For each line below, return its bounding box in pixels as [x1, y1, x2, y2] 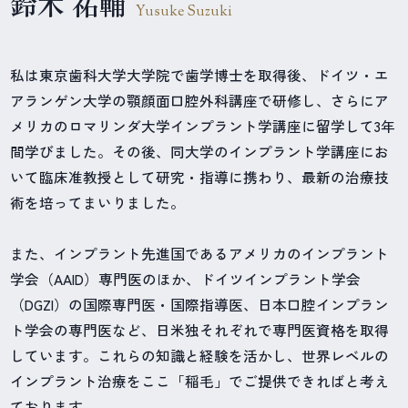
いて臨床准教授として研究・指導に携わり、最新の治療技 [10, 167, 390, 188]
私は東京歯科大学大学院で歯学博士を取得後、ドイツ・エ [10, 65, 390, 86]
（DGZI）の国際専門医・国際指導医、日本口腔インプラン [10, 294, 390, 315]
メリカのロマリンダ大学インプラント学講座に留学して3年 [10, 116, 396, 137]
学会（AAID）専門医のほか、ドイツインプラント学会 [10, 269, 362, 290]
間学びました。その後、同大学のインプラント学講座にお [10, 141, 390, 162]
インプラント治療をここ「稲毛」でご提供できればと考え [10, 371, 390, 392]
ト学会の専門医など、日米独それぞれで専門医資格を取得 [10, 320, 390, 341]
